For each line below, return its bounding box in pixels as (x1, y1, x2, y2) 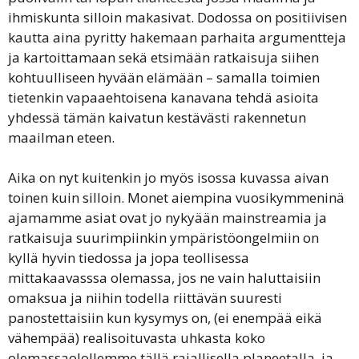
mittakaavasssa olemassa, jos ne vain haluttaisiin (8, 268, 321, 287)
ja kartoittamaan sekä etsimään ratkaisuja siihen (8, 47, 319, 67)
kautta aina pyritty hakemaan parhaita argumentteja (8, 27, 346, 46)
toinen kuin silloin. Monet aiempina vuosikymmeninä (8, 188, 345, 207)
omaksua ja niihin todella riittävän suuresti (8, 288, 282, 307)
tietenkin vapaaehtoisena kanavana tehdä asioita (8, 87, 319, 107)
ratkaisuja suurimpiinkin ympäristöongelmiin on (8, 228, 319, 247)
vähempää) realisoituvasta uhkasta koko (8, 329, 265, 347)
